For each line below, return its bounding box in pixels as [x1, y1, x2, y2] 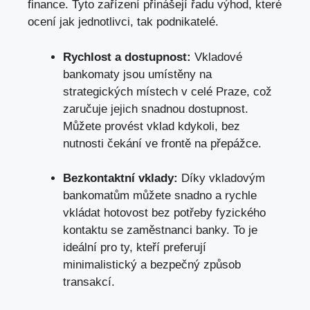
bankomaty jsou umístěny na [63, 67, 212, 81]
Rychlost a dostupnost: [63, 50, 191, 64]
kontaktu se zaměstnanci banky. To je [63, 224, 257, 237]
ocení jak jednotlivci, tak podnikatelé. [28, 15, 219, 29]
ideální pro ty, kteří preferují [63, 241, 206, 255]
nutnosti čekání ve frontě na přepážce [63, 136, 258, 150]
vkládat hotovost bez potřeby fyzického [63, 206, 266, 220]
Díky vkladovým [178, 172, 265, 185]
